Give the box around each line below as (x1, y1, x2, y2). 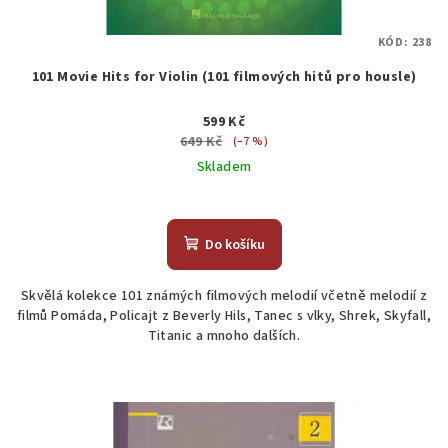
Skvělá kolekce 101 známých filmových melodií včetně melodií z (20, 285, 428, 306)
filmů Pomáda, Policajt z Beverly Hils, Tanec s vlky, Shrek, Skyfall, (16, 305, 432, 326)
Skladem (196, 156, 252, 177)
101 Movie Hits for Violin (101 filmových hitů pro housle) (31, 66, 417, 87)
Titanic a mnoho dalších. (147, 325, 301, 346)
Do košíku (204, 234, 265, 255)
